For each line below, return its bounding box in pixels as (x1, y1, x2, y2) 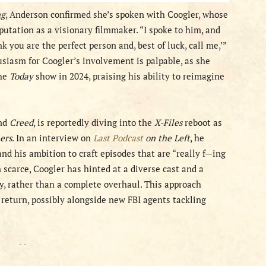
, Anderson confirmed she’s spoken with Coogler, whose (5, 8, 228, 20)
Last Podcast (93, 132, 143, 144)
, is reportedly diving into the (33, 116, 154, 128)
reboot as (182, 116, 222, 128)
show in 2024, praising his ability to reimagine (33, 70, 224, 82)
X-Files (154, 116, 182, 128)
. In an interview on (12, 132, 93, 144)
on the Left (143, 132, 190, 144)
